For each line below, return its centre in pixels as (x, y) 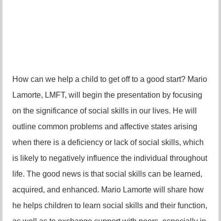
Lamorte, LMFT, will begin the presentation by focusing (107, 95)
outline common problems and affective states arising (105, 126)
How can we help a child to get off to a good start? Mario (110, 79)
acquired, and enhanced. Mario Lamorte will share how (108, 189)
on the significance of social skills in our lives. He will (105, 110)
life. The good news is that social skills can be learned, (107, 174)
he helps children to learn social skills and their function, (110, 205)
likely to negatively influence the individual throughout (114, 158)
